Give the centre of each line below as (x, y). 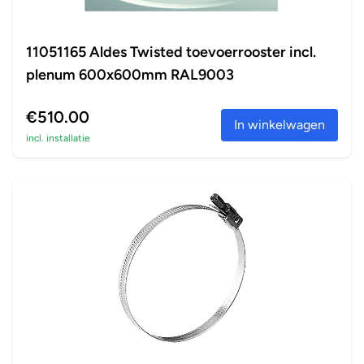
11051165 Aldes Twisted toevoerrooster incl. (171, 52)
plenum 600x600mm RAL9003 (130, 75)
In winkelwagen (279, 125)
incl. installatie (58, 138)
